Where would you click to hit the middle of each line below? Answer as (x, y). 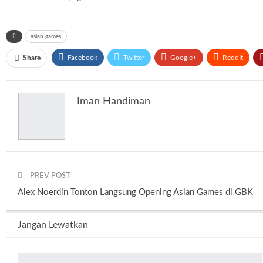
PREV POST (49, 176)
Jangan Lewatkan (53, 225)
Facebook (82, 58)
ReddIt (233, 58)
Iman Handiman (114, 102)
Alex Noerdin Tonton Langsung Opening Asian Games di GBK (135, 193)
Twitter (134, 58)
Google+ (183, 58)
